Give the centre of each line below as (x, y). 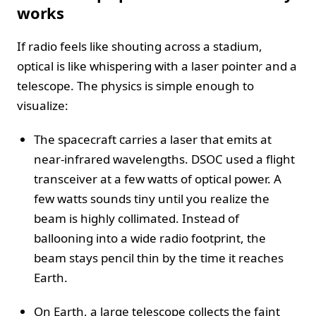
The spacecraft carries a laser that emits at (153, 139)
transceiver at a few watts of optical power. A (158, 178)
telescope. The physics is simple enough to (135, 85)
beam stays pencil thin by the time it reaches (159, 257)
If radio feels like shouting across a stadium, (140, 46)
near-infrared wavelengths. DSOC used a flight (164, 159)
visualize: (43, 105)
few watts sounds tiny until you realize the (152, 198)
